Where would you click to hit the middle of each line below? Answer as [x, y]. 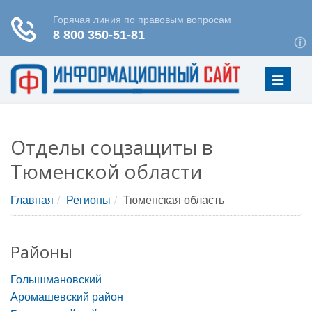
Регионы [88, 200]
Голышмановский [56, 279]
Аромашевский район [67, 296]
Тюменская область [174, 200]
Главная [32, 200]
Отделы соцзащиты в [112, 147]
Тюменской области [106, 171]
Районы [41, 252]
